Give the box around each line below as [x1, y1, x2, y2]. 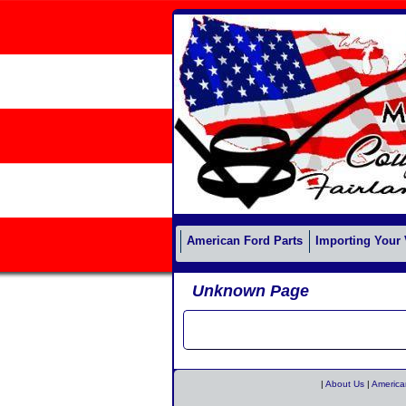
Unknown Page [192, 282, 309, 300]
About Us [325, 379, 364, 389]
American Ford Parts [187, 235, 304, 248]
